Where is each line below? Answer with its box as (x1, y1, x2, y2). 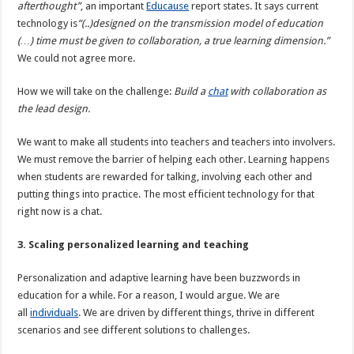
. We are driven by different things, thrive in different (78, 307, 315, 319)
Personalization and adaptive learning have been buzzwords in (17, 272, 301, 284)
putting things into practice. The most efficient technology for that (17, 188, 315, 201)
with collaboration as (228, 85, 327, 98)
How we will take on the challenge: (17, 85, 175, 98)
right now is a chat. (17, 205, 103, 218)
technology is (17, 17, 78, 30)
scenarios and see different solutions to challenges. (17, 324, 250, 337)
